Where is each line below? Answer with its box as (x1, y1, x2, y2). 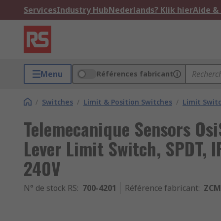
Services (24, 4, 57, 15)
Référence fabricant (125, 183, 198, 193)
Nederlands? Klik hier (109, 4, 193, 15)
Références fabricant (97, 69, 173, 78)
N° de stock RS (24, 183, 77, 193)
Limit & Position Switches (83, 97, 172, 107)
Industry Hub (57, 4, 109, 15)
